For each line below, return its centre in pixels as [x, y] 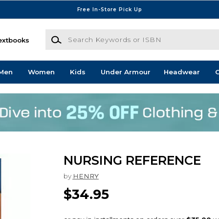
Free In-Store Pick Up [109, 9]
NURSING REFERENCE [132, 161]
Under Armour [125, 72]
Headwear [182, 72]
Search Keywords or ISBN [88, 34]
